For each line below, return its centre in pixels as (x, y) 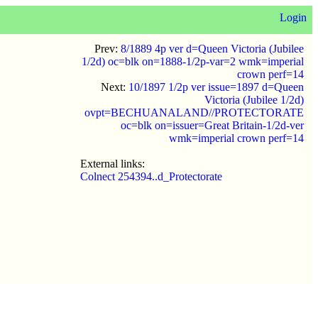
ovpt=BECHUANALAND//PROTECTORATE (194, 113)
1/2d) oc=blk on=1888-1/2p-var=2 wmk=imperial (193, 61)
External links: (113, 164)
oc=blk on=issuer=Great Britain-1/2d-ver (212, 125)
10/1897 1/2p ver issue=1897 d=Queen (216, 87)
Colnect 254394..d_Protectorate (151, 176)
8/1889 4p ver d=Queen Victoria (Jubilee (212, 49)
